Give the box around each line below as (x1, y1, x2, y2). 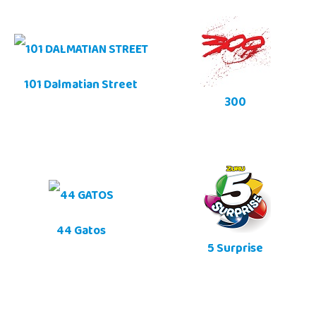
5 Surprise (207, 238, 263, 262)
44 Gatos (56, 220, 106, 245)
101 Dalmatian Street (24, 74, 138, 99)
